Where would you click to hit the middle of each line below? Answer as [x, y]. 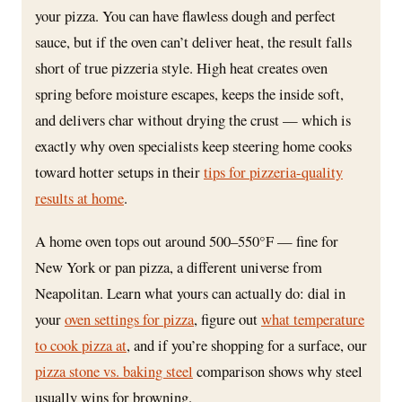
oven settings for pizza [129, 319]
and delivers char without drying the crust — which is [193, 119]
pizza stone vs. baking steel [114, 371]
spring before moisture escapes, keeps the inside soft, [189, 93]
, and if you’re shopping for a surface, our [247, 345]
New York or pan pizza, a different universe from [179, 267]
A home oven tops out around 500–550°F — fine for [187, 240]
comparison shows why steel [278, 371]
